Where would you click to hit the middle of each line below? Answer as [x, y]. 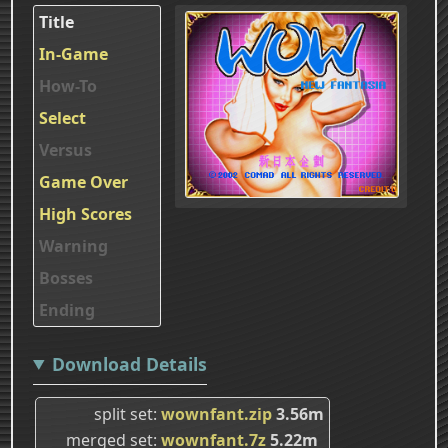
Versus [65, 149]
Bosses [66, 277]
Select [62, 117]
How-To [68, 85]
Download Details [129, 363]
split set [123, 413]
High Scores [85, 213]
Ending [67, 309]
